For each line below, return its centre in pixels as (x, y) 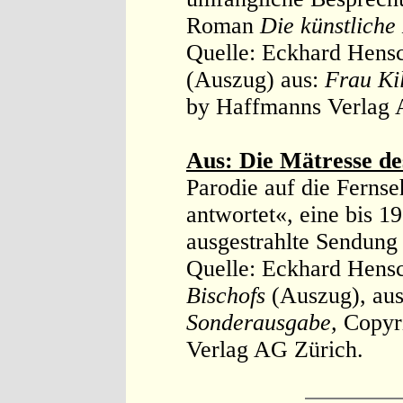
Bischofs (226, 296)
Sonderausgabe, (265, 322)
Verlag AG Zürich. (275, 349)
